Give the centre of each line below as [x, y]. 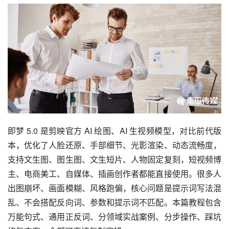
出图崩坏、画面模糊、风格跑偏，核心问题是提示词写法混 [114, 188]
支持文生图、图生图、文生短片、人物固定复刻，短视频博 [114, 159]
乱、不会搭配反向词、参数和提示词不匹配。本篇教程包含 [114, 202]
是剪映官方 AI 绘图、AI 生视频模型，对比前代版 [130, 130]
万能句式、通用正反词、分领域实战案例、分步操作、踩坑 [114, 216]
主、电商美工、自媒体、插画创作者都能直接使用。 [102, 173]
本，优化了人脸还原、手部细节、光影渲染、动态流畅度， [114, 145]
